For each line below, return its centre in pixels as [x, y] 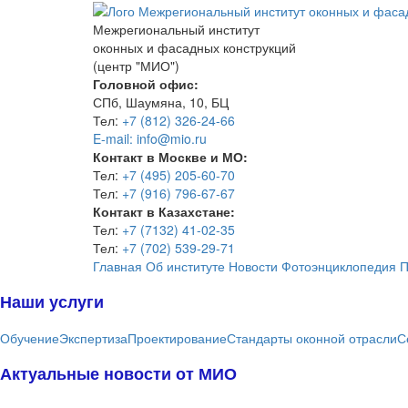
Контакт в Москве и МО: [170, 157]
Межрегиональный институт [176, 30]
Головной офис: [146, 84]
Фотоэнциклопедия [339, 266]
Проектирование [177, 338]
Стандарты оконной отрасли [312, 338]
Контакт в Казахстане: [164, 212]
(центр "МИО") [136, 66]
